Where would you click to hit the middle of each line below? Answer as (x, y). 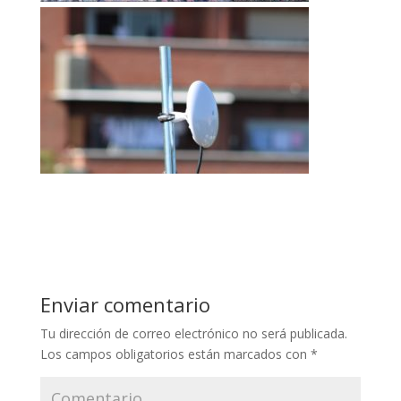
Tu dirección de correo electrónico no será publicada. (193, 333)
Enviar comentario (125, 304)
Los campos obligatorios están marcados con (175, 354)
